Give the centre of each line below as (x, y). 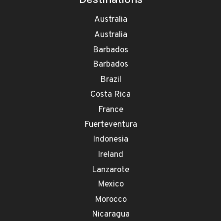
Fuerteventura (110, 125)
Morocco (110, 200)
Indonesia (110, 140)
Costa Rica (110, 95)
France (110, 110)
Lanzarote (110, 170)
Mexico (110, 185)
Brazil (110, 80)
